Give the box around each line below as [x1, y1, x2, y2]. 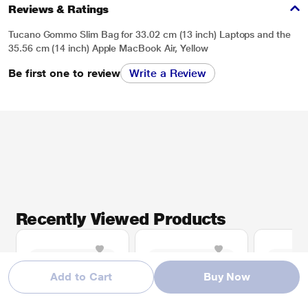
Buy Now [203, 270, 251, 283]
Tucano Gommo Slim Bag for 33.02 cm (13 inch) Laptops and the [8, 29, 291, 40]
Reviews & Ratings [8, 3, 109, 16]
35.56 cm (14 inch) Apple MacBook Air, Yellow [8, 43, 208, 54]
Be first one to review [8, 66, 121, 80]
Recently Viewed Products [16, 209, 226, 229]
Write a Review [129, 67, 207, 80]
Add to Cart [50, 270, 112, 283]
